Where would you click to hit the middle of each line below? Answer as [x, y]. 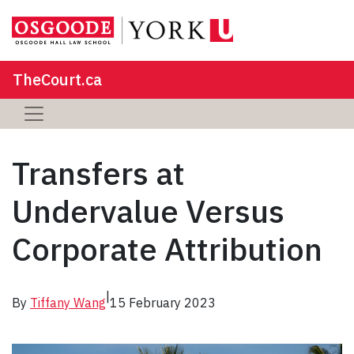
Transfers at [98, 173]
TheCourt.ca [57, 79]
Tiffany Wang [68, 302]
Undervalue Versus [148, 211]
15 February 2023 [163, 302]
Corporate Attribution [167, 249]
